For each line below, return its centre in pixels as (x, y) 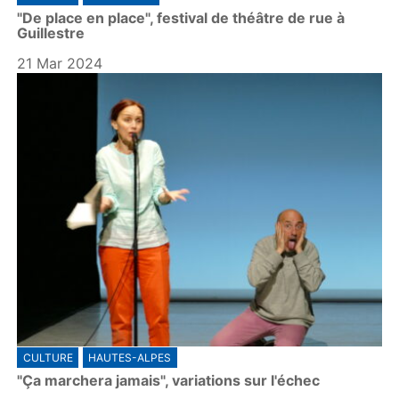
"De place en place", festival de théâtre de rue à (181, 18)
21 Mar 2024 (60, 64)
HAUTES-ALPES (130, 358)
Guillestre (51, 33)
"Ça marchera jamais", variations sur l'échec (169, 381)
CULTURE (48, 358)
